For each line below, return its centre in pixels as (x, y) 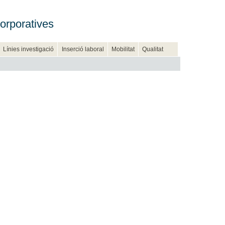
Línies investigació (29, 49)
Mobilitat (123, 49)
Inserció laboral (83, 49)
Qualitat (153, 49)
